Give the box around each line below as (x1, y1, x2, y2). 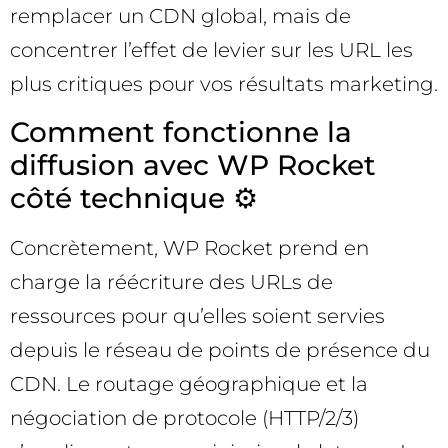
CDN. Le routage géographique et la (10, 371, 368, 396)
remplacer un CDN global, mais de (10, 4, 351, 29)
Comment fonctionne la (10, 114, 352, 149)
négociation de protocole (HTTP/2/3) (10, 405, 359, 430)
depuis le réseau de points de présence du (10, 337, 430, 362)
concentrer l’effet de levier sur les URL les (10, 38, 413, 63)
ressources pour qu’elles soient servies (10, 303, 385, 328)
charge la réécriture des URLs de (10, 269, 333, 294)
